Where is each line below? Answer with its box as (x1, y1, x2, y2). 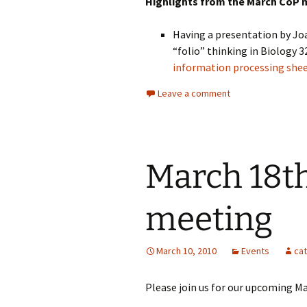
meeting (145, 199, 273, 239)
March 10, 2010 (156, 245, 217, 257)
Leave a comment (158, 87, 230, 99)
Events (241, 245, 269, 257)
